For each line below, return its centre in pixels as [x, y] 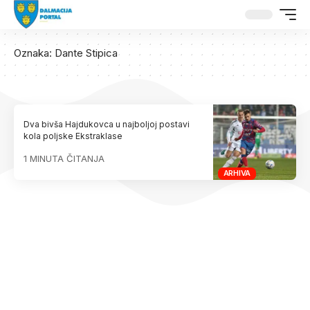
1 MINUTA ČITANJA [64, 159]
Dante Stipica [86, 53]
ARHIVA [237, 173]
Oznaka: [34, 53]
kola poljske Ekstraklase [73, 136]
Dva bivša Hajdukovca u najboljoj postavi [107, 125]
